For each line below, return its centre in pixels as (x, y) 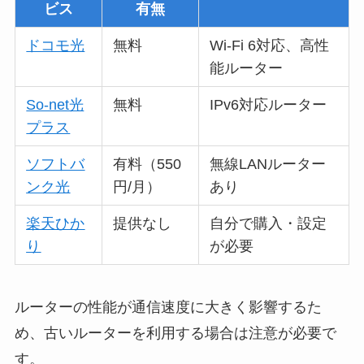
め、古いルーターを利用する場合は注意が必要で (175, 333)
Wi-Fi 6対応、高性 (270, 45)
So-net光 (55, 104)
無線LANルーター (268, 164)
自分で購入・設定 (269, 223)
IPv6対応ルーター (269, 104)
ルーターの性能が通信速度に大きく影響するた (168, 307)
